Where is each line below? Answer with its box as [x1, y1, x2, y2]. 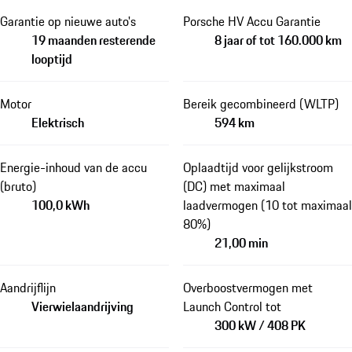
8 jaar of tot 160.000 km [214, 31, 342, 50]
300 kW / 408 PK [214, 316, 306, 335]
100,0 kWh [31, 196, 90, 215]
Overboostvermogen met [182, 278, 313, 298]
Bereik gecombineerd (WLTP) [182, 94, 339, 114]
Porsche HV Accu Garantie [182, 12, 321, 31]
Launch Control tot [182, 297, 281, 317]
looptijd [31, 49, 72, 69]
